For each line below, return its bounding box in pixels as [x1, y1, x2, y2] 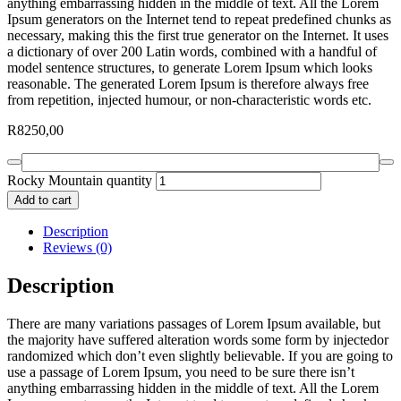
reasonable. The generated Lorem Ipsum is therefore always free [7, 75, 369, 91]
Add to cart [14, 192, 72, 207]
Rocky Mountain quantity [7, 172, 152, 188]
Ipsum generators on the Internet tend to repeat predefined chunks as [7, 11, 391, 27]
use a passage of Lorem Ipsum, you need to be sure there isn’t [7, 363, 354, 380]
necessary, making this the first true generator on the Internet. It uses [7, 27, 388, 43]
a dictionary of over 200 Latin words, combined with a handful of [7, 43, 377, 59]
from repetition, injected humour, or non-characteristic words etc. [7, 91, 371, 107]
